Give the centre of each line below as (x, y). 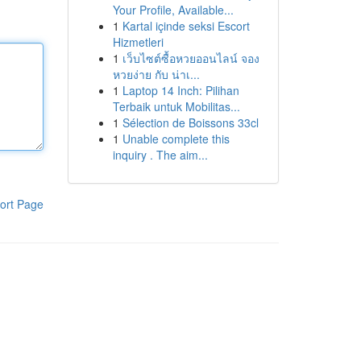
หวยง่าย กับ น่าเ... (156, 74)
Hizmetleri (138, 42)
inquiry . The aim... (160, 155)
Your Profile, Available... (173, 10)
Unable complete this (176, 139)
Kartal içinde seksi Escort (186, 26)
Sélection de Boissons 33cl (190, 122)
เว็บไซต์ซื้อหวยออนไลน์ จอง (191, 58)
